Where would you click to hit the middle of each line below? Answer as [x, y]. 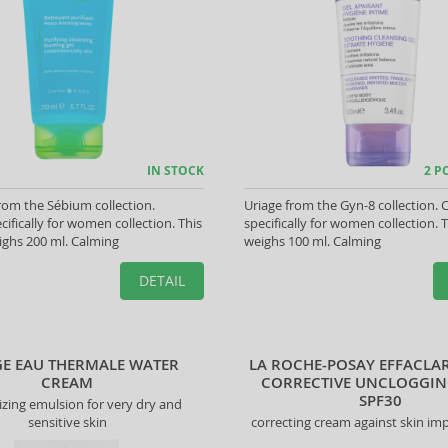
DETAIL [161, 280]
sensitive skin [67, 422]
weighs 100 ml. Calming [312, 241]
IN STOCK [175, 170]
